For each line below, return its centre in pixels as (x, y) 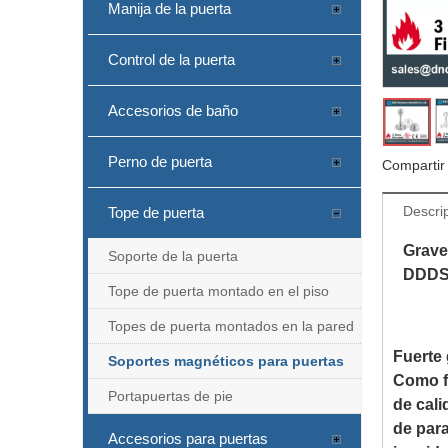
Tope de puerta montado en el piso (218, 290)
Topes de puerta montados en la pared (231, 325)
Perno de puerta (160, 161)
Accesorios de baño (173, 110)
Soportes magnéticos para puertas (226, 360)
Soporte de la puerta (173, 255)
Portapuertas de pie (170, 395)
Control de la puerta (171, 59)
